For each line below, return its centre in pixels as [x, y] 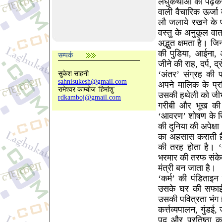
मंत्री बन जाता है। [187, 168]
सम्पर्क [65, 55]
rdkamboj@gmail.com [89, 97]
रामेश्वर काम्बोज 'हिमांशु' [86, 89]
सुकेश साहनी [73, 74]
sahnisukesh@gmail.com [92, 82]
